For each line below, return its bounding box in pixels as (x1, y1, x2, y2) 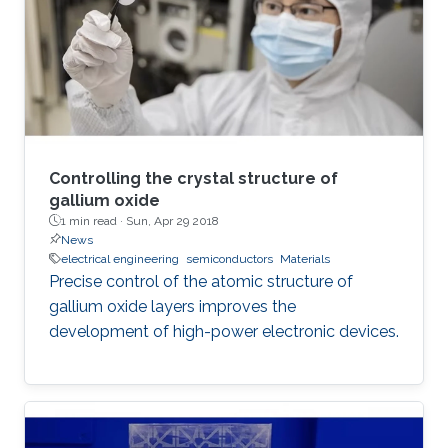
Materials (280, 251, 330, 266)
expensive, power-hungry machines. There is (49, 14, 374, 34)
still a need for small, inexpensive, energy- (49, 39, 355, 59)
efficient (49, 64, 106, 84)
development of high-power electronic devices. (49, 321, 399, 341)
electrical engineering (61, 251, 179, 266)
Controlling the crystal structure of (49, 168, 338, 188)
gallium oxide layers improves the (49, 296, 296, 316)
